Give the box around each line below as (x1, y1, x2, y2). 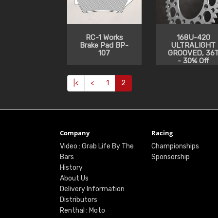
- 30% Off (178, 56, 209, 65)
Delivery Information (59, 184, 125, 193)
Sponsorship (151, 152, 190, 161)
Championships (151, 142, 199, 150)
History (59, 163, 83, 172)
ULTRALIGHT (171, 40, 216, 50)
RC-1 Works (85, 33, 123, 42)
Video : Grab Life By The (59, 142, 134, 150)
